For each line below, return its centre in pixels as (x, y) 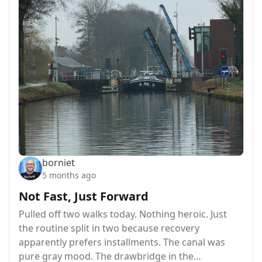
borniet (58, 162)
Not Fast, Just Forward (84, 196)
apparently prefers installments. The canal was (122, 242)
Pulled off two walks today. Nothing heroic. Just (123, 214)
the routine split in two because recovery (109, 228)
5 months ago (69, 175)
